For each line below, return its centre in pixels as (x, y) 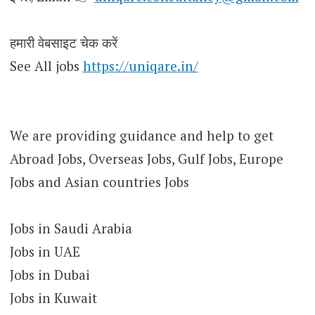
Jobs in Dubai (50, 274)
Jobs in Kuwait (53, 297)
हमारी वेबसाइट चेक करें (63, 42)
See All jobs (46, 65)
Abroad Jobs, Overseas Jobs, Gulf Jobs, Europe (146, 158)
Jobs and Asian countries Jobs (99, 181)
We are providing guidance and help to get (141, 135)
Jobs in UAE (45, 251)
